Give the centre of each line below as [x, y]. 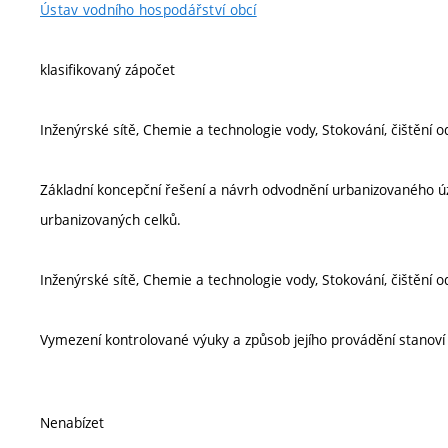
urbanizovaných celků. [110, 219]
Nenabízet [72, 422]
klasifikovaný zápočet [107, 69]
